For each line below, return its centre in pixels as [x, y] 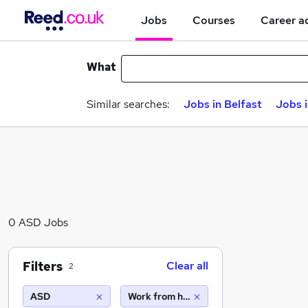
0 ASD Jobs [38, 222]
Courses [214, 20]
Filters [43, 266]
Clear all [187, 266]
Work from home [165, 296]
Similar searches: [128, 104]
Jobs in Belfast [223, 104]
